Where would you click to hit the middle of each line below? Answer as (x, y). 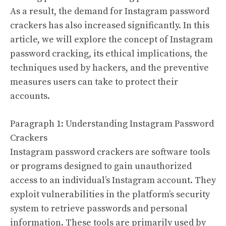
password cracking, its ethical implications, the (109, 53)
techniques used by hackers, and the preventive (109, 68)
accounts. (30, 96)
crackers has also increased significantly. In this (110, 25)
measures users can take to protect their (94, 82)
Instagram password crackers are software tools (110, 152)
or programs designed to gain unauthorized (101, 166)
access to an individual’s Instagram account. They (113, 180)
